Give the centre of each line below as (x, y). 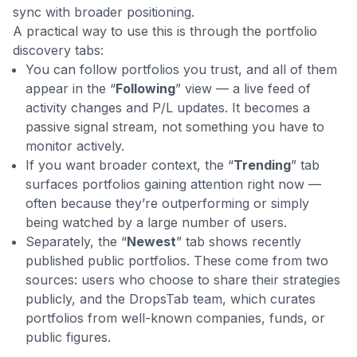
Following (145, 89)
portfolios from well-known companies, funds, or (175, 318)
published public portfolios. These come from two (177, 261)
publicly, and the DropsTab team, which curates (171, 299)
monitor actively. (75, 146)
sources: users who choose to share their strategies (183, 280)
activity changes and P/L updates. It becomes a (168, 108)
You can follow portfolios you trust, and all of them (181, 70)
